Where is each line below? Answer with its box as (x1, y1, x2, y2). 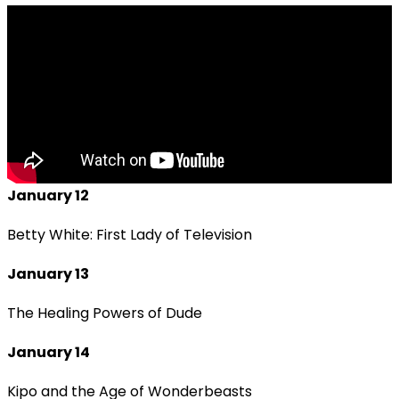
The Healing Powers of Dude (7, 302, 202, 323)
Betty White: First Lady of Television (7, 224, 252, 245)
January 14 (7, 341, 90, 362)
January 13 (7, 263, 89, 284)
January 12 (7, 184, 89, 206)
